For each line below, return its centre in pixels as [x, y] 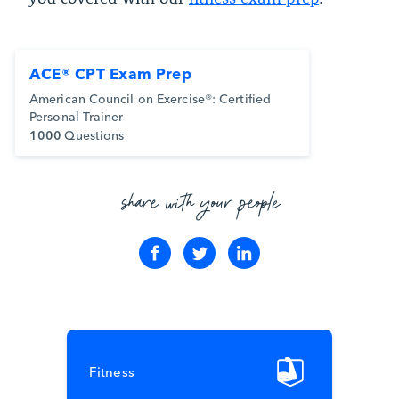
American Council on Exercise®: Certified [151, 98]
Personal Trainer [77, 115]
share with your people [202, 204]
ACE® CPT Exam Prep [111, 72]
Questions [94, 134]
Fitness [112, 370]
